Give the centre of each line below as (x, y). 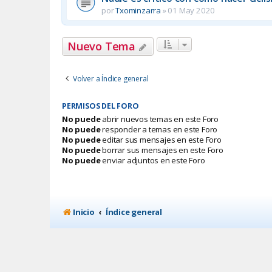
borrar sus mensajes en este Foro (162, 150)
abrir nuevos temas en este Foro (160, 119)
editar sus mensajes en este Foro (161, 139)
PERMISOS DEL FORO (100, 106)
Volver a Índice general (111, 78)
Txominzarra (138, 10)
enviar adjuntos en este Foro (153, 160)
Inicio (84, 212)
